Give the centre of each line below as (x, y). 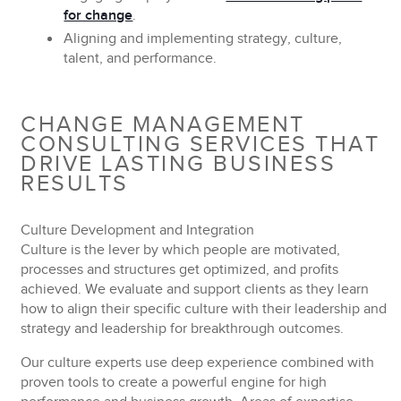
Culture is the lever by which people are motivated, (181, 250)
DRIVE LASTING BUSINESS (179, 164)
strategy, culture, (288, 39)
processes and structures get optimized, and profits (180, 270)
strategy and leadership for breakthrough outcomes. (183, 329)
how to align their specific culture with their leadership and (204, 309)
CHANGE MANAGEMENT (163, 125)
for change (98, 16)
